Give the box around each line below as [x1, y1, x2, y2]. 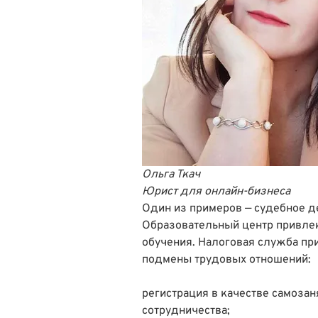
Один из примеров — [142, 201, 254, 216]
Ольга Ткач [142, 167, 200, 182]
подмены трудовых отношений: [142, 252, 311, 267]
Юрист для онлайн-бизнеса [142, 184, 290, 199]
